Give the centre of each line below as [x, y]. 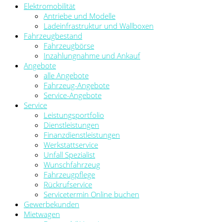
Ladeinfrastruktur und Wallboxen [99, 26]
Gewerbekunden [52, 204]
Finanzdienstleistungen [82, 135]
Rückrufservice [68, 184]
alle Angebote [66, 75]
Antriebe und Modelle [80, 16]
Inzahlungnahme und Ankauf [92, 55]
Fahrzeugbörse [69, 45]
